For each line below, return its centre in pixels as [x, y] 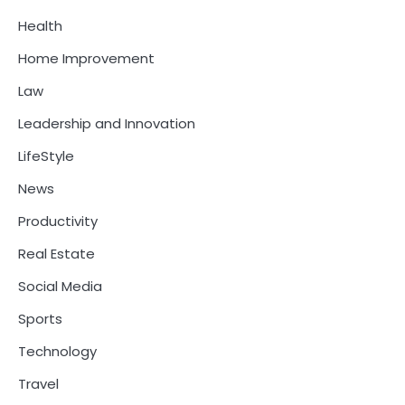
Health [40, 26]
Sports [40, 319]
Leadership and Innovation [107, 124]
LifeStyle [46, 156]
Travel [38, 384]
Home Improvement [86, 59]
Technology [57, 352]
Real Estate [57, 254]
